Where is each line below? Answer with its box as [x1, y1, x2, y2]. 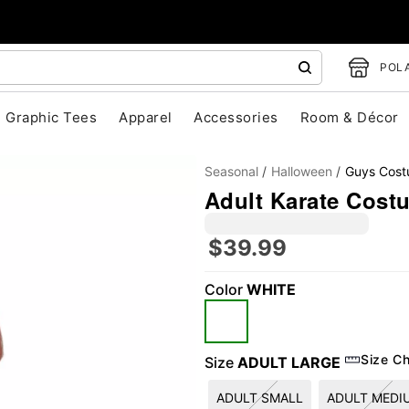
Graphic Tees [5, 109, 98, 126]
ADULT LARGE [237, 353, 341, 372]
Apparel [119, 109, 173, 126]
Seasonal [204, 163, 258, 179]
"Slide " [129, 309, 183, 331]
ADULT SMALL [216, 390, 303, 405]
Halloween [271, 163, 332, 179]
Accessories [194, 109, 278, 126]
